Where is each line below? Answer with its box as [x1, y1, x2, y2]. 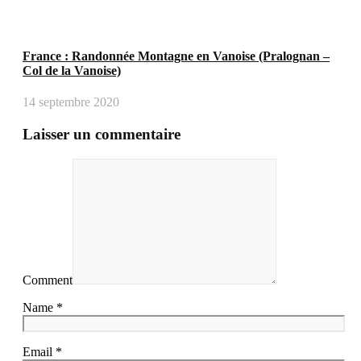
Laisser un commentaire [23, 126, 180, 143]
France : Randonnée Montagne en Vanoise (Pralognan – [23, 48, 330, 63]
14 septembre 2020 [23, 95, 119, 110]
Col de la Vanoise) [23, 63, 121, 77]
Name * [23, 300, 63, 314]
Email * [23, 344, 62, 359]
